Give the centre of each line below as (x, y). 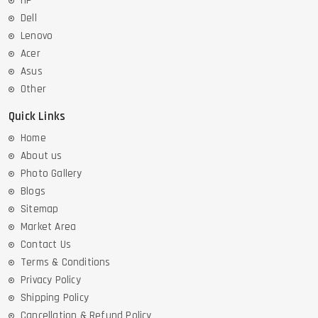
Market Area (49, 227)
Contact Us (46, 245)
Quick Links (37, 117)
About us (42, 156)
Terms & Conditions (66, 263)
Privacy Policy (51, 280)
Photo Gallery (51, 174)
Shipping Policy (55, 298)
